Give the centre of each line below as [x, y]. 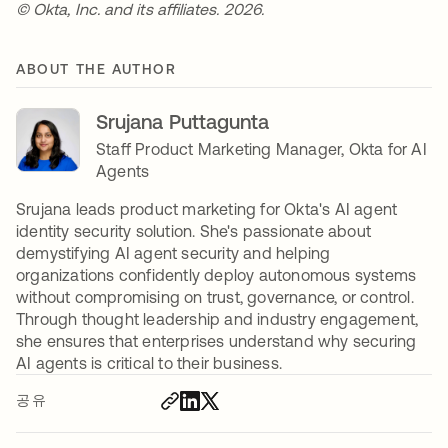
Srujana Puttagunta [183, 121]
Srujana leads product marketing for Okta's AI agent [207, 208]
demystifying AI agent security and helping [173, 252]
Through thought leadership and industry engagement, [217, 318]
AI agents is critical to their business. [149, 362]
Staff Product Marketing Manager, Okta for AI [261, 148]
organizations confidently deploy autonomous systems [216, 274]
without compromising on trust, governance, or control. [215, 296]
